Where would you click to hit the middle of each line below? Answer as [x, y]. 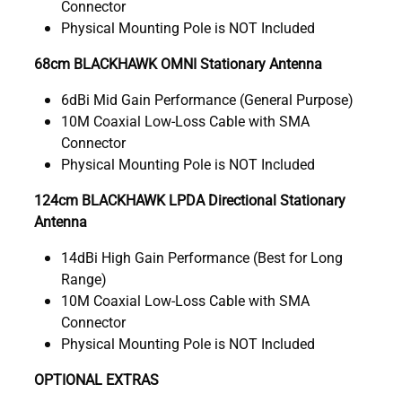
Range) [84, 278]
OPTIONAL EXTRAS [96, 379]
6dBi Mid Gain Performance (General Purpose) [207, 99]
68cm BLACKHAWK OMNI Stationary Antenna [178, 63]
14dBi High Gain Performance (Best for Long [202, 257]
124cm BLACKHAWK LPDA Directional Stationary [190, 199]
